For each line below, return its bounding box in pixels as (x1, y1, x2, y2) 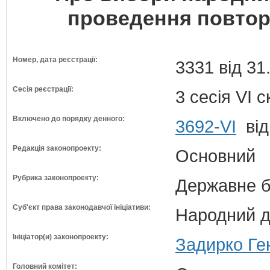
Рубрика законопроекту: (13, 174, 99, 182)
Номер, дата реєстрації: (13, 55, 98, 64)
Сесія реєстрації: (13, 85, 74, 93)
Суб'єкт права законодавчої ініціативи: (13, 203, 151, 212)
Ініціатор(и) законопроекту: (13, 233, 108, 241)
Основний (175, 146, 256, 166)
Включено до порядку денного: (13, 115, 125, 123)
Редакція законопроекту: (13, 144, 101, 152)
